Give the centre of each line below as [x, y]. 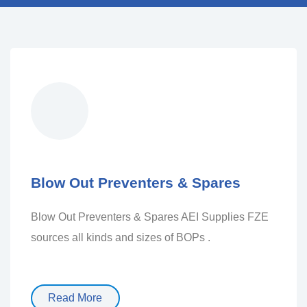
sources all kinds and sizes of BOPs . [120, 237]
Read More [75, 297]
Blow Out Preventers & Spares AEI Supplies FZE [149, 217]
